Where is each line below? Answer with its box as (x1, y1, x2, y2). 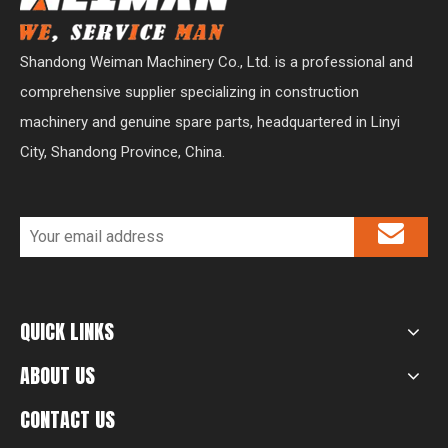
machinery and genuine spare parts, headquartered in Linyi (20, 113, 400, 132)
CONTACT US (20, 404, 115, 436)
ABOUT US (20, 360, 95, 392)
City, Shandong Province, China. (20, 143, 225, 162)
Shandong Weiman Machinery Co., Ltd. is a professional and (20, 53, 413, 72)
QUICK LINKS (20, 316, 114, 348)
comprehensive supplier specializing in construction (20, 83, 359, 102)
